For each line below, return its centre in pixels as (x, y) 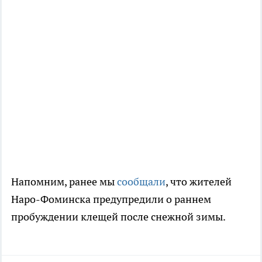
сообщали (141, 181)
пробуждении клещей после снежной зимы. (118, 216)
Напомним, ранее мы (64, 181)
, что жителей (199, 181)
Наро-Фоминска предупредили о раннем (111, 199)
